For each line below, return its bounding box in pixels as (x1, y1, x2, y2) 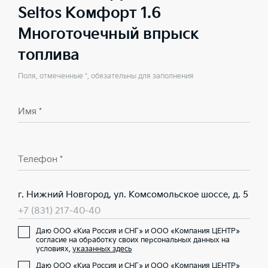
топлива (18, 46, 80, 65)
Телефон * (18, 154, 63, 165)
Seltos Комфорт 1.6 (18, 4, 160, 23)
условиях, (36, 245, 72, 254)
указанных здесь (72, 245, 132, 254)
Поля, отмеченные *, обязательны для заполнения (18, 72, 194, 81)
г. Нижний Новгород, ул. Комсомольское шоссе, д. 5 (18, 189, 248, 200)
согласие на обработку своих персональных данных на (36, 236, 230, 245)
